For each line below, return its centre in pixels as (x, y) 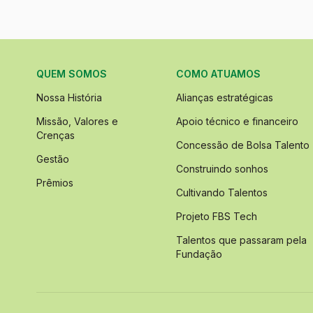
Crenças (56, 136)
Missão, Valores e (77, 122)
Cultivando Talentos (222, 193)
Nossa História (69, 98)
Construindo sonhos (222, 169)
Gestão (53, 159)
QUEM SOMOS (72, 74)
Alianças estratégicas (225, 98)
